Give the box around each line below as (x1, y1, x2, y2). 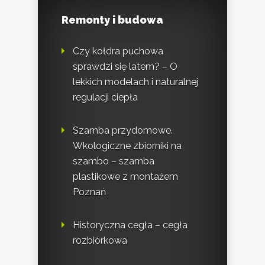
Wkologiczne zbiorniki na (73, 140, 182, 152)
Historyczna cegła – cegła (73, 219, 188, 231)
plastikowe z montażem (73, 171, 178, 183)
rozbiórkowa (73, 235, 127, 247)
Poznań (73, 186, 106, 198)
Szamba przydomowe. (73, 125, 173, 137)
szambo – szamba (73, 156, 154, 167)
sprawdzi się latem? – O (73, 61, 177, 73)
